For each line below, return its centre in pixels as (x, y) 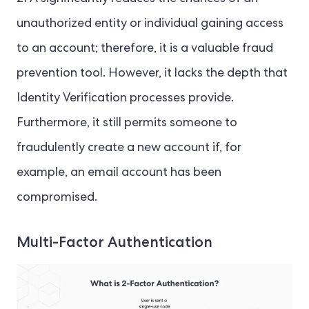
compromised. (57, 198)
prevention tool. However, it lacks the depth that (152, 73)
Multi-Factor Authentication (114, 241)
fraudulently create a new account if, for (129, 148)
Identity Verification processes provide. (125, 98)
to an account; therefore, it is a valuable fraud (145, 49)
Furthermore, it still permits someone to (127, 123)
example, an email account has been (119, 173)
